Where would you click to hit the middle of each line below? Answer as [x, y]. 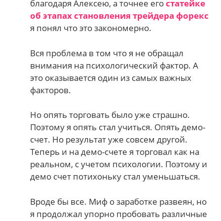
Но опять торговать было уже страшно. [110, 115]
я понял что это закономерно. [91, 28]
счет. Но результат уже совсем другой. [109, 140]
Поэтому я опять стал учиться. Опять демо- [118, 127]
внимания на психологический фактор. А [114, 65]
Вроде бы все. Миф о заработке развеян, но [119, 201]
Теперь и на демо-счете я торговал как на [115, 152]
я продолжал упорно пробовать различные [119, 214]
